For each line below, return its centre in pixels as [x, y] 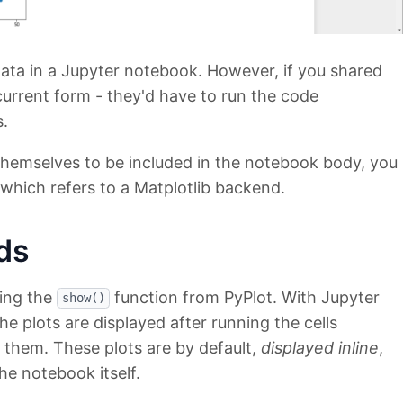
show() [83, 298]
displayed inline [320, 347]
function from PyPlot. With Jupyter [245, 297]
